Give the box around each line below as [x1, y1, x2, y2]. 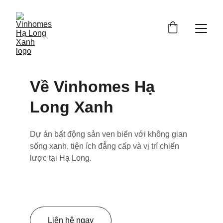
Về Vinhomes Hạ [30, 78, 159, 96]
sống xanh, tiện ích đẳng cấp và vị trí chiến [30, 142, 181, 150]
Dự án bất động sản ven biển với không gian [30, 130, 189, 138]
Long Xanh [30, 98, 113, 116]
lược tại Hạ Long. [30, 154, 92, 162]
